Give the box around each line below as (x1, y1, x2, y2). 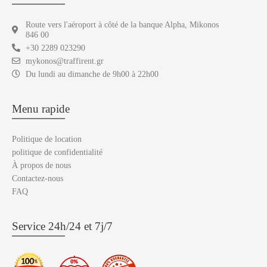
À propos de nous (12, 160, 71, 170)
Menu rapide (12, 102, 70, 115)
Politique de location (12, 133, 82, 144)
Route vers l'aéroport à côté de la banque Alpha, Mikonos (25, 19, 219, 29)
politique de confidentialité (12, 147, 103, 157)
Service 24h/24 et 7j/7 (12, 219, 113, 232)
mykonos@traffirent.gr (25, 55, 104, 66)
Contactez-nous (12, 173, 63, 183)
